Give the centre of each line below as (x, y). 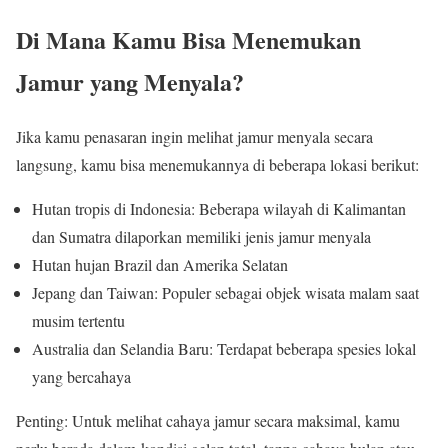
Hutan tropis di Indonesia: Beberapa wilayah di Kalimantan (219, 208)
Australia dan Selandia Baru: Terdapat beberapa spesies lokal (224, 348)
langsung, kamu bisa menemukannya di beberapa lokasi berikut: (217, 164)
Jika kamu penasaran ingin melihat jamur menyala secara (194, 136)
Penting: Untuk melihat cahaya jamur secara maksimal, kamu (208, 420)
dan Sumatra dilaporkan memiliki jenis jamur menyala (201, 236)
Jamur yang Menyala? (130, 81)
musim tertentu (78, 320)
